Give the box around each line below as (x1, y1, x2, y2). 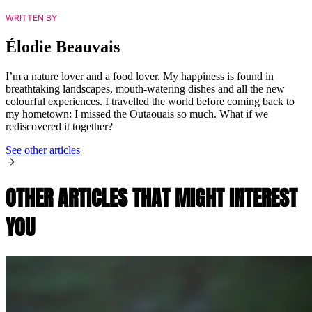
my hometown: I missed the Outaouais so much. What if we (6, 108, 268, 120)
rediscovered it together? (6, 120, 113, 133)
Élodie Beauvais (6, 38, 120, 56)
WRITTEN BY (6, 13, 57, 24)
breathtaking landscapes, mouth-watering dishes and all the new (6, 83, 285, 95)
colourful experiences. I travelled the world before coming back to (6, 95, 295, 108)
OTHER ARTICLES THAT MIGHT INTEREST (6, 182, 297, 214)
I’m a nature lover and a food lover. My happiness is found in (6, 70, 274, 83)
